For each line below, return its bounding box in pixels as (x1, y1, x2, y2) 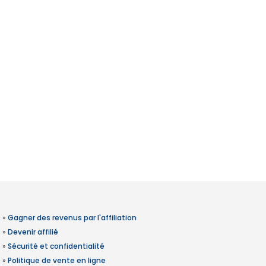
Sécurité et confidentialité (7, 241, 104, 251)
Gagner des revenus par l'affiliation (7, 213, 137, 223)
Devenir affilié (7, 227, 58, 237)
